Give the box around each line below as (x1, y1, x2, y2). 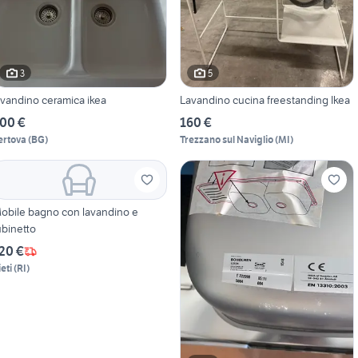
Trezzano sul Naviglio (179, 133, 273, 146)
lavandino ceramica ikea (87, 93, 106, 108)
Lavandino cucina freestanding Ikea (179, 93, 350, 108)
